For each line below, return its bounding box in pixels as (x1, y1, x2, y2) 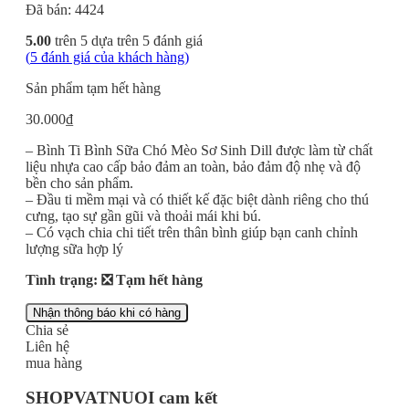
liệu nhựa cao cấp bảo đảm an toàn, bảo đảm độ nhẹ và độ (26, 158, 361, 174)
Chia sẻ (26, 321, 68, 338)
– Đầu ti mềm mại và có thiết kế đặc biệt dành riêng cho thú (26, 191, 369, 207)
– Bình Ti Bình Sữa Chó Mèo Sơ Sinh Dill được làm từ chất (26, 142, 372, 158)
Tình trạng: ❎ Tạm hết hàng (26, 271, 203, 288)
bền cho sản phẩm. (26, 174, 133, 191)
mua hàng (26, 354, 82, 371)
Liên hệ (26, 338, 69, 354)
